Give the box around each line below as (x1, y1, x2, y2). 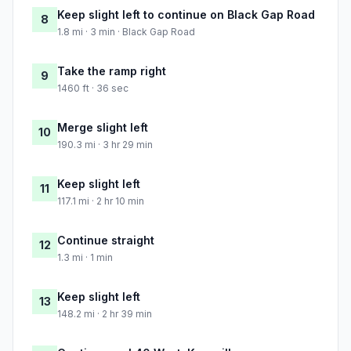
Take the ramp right (57, 64, 166, 78)
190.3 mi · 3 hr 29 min (57, 139, 153, 151)
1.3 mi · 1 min (57, 251, 113, 264)
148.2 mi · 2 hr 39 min (57, 308, 152, 320)
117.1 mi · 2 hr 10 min (57, 195, 144, 208)
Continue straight (57, 233, 154, 248)
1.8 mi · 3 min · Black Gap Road (57, 26, 195, 38)
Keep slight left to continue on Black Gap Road (57, 8, 315, 22)
